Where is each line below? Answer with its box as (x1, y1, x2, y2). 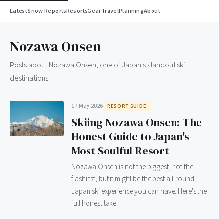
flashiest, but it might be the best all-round (71, 174, 194, 185)
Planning (119, 6, 144, 15)
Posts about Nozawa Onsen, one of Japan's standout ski (10, 60, 185, 70)
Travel (101, 6, 119, 15)
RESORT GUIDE (107, 102, 147, 110)
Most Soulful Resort (71, 143, 169, 158)
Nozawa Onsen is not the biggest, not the (71, 161, 193, 173)
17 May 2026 (71, 101, 103, 110)
